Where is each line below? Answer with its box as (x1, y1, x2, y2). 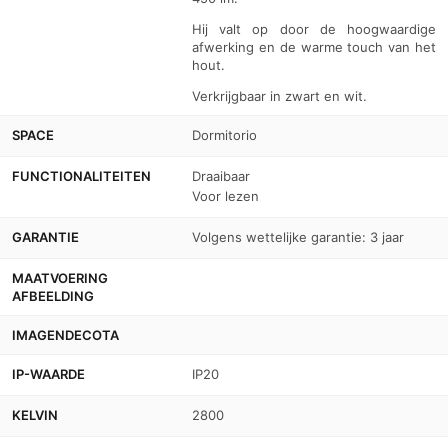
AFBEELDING (12, 287, 94, 304)
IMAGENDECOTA (12, 326, 119, 343)
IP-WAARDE (12, 365, 85, 382)
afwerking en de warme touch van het (192, 38, 436, 55)
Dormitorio (192, 126, 257, 143)
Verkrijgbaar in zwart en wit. (192, 87, 367, 104)
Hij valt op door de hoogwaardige (192, 20, 436, 37)
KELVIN (12, 406, 58, 423)
